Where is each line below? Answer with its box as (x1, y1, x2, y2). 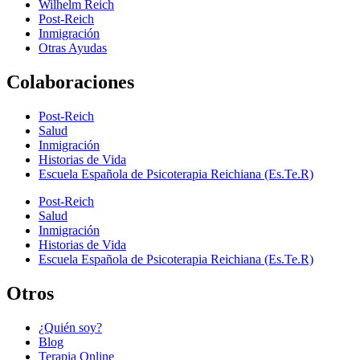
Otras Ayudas (39, 41, 107, 55)
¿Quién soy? (39, 320, 102, 334)
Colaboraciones (6, 72, 134, 93)
